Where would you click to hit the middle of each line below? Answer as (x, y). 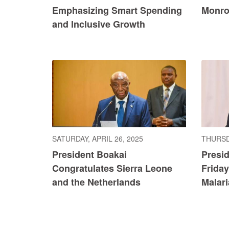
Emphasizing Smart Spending (117, 10)
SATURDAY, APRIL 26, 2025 (98, 138)
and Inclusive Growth (99, 24)
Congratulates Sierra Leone (112, 168)
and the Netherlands (96, 182)
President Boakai (89, 154)
